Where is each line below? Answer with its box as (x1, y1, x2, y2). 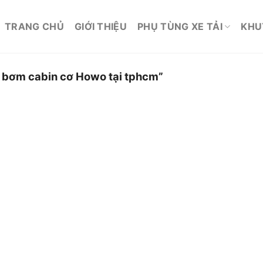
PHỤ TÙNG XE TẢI (137, 20, 222, 32)
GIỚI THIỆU (74, 20, 127, 32)
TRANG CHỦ (5, 20, 64, 32)
